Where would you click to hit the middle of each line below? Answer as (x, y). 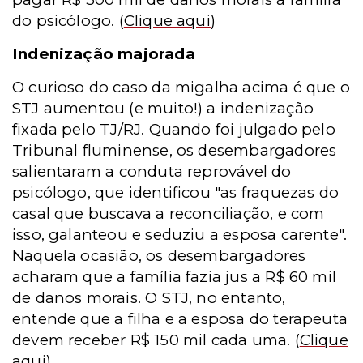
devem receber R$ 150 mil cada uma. (152, 340)
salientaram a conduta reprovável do (152, 171)
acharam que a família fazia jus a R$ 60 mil (175, 277)
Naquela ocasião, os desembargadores (159, 256)
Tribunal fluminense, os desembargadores (175, 150)
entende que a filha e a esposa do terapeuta (180, 319)
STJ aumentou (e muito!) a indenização (163, 108)
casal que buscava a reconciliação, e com (169, 214)
